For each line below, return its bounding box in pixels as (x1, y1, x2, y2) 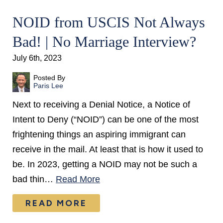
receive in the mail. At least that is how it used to (12, 144, 203, 154)
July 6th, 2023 (12, 53, 62, 62)
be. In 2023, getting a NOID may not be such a (12, 159, 197, 169)
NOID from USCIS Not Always (12, 14, 205, 30)
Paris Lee (33, 82, 63, 90)
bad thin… (12, 174, 56, 184)
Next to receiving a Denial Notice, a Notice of (12, 100, 190, 110)
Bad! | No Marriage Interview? (12, 33, 196, 50)
